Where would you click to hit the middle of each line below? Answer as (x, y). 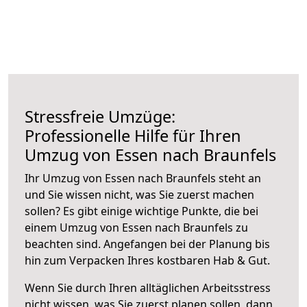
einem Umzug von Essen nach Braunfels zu (136, 227)
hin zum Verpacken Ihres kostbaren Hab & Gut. (147, 260)
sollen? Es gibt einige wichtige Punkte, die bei (142, 211)
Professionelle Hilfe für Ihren (133, 135)
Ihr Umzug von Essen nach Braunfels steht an (143, 178)
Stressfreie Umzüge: (100, 116)
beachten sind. (64, 244)
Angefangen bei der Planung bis (187, 244)
